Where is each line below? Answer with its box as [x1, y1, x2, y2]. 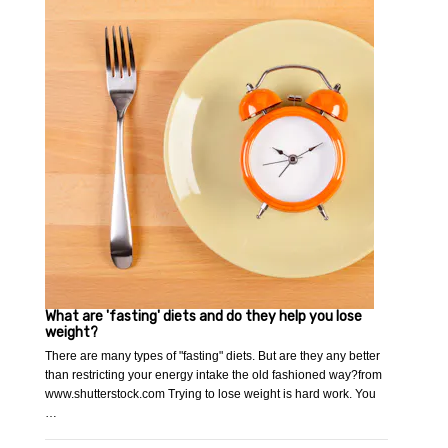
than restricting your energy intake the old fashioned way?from [45, 368, 383, 383]
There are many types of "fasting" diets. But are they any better [45, 349, 381, 364]
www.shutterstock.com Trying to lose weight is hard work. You [45, 387, 377, 402]
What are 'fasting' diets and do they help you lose [45, 308, 363, 326]
